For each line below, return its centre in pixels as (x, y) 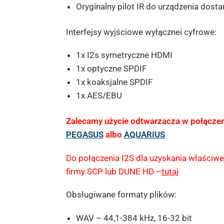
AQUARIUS (144, 135)
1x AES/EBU (99, 96)
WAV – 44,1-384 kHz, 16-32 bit (134, 218)
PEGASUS (84, 135)
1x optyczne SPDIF (111, 69)
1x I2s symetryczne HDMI (124, 55)
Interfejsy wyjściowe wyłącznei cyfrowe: (141, 32)
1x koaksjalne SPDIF (114, 82)
